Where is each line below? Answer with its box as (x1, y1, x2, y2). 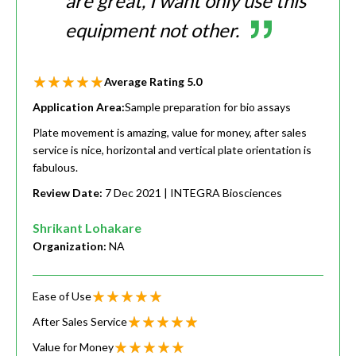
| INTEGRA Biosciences (164, 186, 282, 200)
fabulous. (33, 161, 78, 175)
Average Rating (104, 75, 187, 89)
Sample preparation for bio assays (125, 100, 291, 114)
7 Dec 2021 (105, 186, 161, 200)
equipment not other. (65, 18, 239, 42)
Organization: (33, 239, 109, 253)
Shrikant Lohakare (33, 220, 141, 236)
